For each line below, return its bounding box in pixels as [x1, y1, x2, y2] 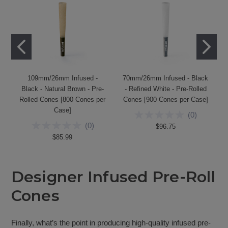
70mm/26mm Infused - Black [123, 74, 209, 82]
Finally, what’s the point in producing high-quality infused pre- [11, 218, 211, 227]
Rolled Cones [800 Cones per [19, 95, 106, 103]
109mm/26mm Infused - [27, 74, 98, 82]
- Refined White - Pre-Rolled [124, 84, 207, 93]
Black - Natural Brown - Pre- [21, 84, 104, 93]
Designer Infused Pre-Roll [11, 167, 215, 187]
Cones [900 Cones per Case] [123, 95, 208, 103]
